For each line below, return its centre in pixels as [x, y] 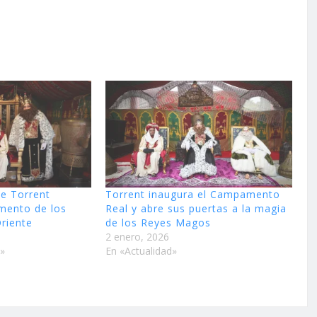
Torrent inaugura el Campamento [192, 195]
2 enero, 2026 [137, 237]
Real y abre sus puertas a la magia [196, 209]
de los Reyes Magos [158, 223]
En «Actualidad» [141, 251]
